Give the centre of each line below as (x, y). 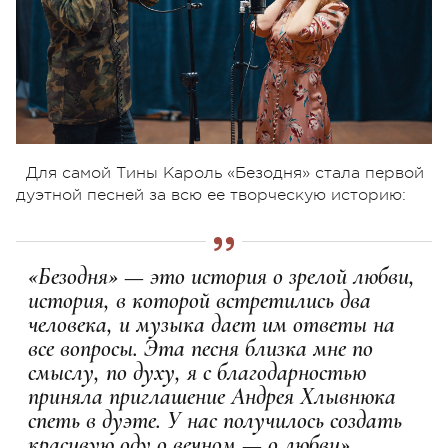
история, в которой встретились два (199, 300)
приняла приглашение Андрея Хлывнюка (212, 396)
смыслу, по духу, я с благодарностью (197, 372)
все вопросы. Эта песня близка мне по (200, 348)
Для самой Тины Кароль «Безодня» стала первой (225, 172)
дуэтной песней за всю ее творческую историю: (211, 194)
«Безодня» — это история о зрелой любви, (221, 276)
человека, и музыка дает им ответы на (211, 324)
